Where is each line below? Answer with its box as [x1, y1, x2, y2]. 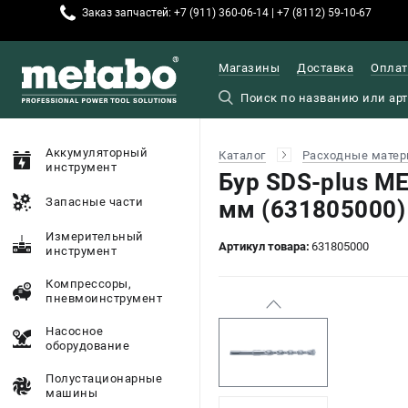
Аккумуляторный [46, 146, 148, 159]
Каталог [219, 148, 266, 163]
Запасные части [46, 195, 143, 209]
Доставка [297, 61, 353, 76]
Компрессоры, [46, 277, 131, 291]
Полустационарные [46, 372, 162, 385]
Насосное [46, 324, 103, 338]
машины [46, 386, 97, 400]
